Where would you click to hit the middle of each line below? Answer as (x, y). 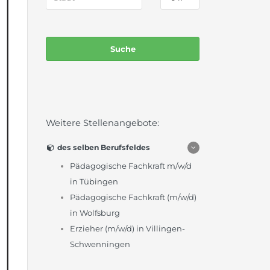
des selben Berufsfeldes (102, 148)
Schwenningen (100, 244)
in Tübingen (94, 182)
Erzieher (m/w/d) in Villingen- (127, 229)
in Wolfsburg (95, 213)
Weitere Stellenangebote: (102, 123)
